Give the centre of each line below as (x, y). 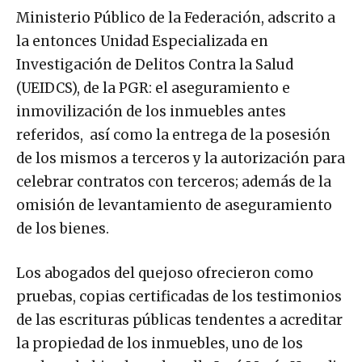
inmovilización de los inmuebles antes (151, 111)
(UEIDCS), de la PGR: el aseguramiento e (153, 88)
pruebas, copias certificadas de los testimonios (179, 296)
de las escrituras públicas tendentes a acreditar (179, 320)
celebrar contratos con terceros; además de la (174, 181)
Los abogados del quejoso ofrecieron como (165, 273)
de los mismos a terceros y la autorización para (181, 158)
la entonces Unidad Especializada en (142, 41)
